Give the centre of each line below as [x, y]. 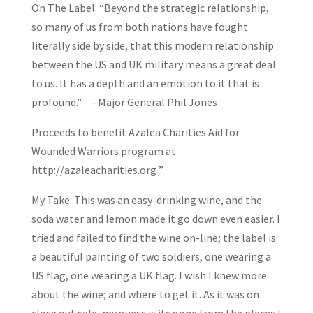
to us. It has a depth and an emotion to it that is [145, 83]
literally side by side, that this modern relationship [152, 45]
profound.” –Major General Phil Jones [124, 102]
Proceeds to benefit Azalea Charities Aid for [135, 132]
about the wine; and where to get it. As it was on [145, 294]
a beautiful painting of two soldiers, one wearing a [151, 256]
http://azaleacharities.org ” [97, 169]
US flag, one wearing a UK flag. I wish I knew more [149, 275]
